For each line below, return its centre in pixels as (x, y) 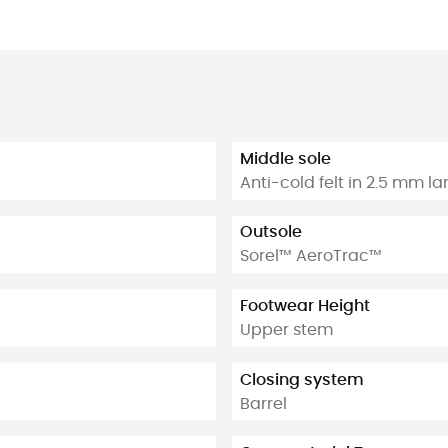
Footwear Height (305, 305)
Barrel (263, 403)
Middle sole (285, 158)
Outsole (271, 232)
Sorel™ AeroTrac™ (311, 256)
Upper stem (286, 329)
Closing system (302, 379)
